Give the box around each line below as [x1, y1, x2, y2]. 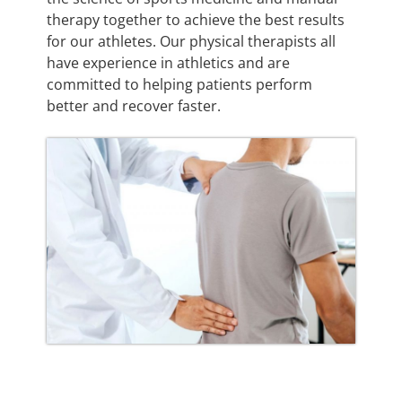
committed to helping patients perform [47, 74, 312, 94]
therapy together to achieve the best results [47, 9, 345, 30]
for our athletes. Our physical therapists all [47, 31, 336, 51]
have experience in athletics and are [47, 52, 290, 73]
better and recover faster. [47, 95, 221, 116]
